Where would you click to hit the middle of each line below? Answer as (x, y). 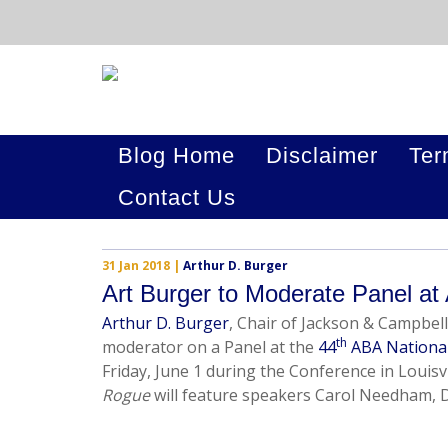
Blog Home (176, 155)
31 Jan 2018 (136, 265)
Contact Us (177, 197)
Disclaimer (322, 155)
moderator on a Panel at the (210, 347)
